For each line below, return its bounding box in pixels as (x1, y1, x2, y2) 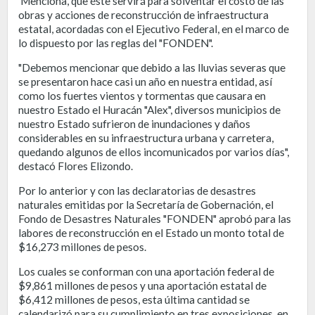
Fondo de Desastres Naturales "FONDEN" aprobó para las (18, 212, 291, 225)
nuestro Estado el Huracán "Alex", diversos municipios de (18, 103, 281, 116)
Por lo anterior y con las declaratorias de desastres (18, 184, 256, 197)
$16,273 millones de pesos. (18, 240, 146, 253)
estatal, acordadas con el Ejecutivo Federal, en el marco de (18, 22, 289, 35)
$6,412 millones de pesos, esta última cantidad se (18, 292, 250, 306)
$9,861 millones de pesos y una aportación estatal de (18, 278, 266, 292)
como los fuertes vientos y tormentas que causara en (18, 89, 266, 102)
